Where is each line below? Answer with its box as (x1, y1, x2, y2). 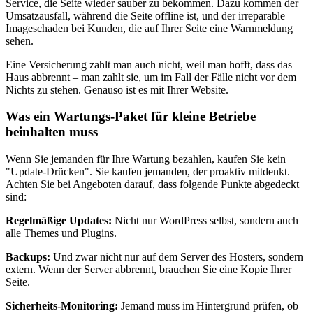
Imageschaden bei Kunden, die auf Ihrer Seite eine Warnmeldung (6, 22, 293, 34)
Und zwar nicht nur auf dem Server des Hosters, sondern (50, 251, 303, 263)
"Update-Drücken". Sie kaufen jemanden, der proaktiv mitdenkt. (6, 166, 290, 178)
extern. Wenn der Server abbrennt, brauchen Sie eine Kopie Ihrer (6, 263, 291, 276)
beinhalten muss (6, 124, 98, 140)
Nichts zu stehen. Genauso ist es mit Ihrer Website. (6, 83, 228, 96)
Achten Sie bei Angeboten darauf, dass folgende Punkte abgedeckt (6, 178, 299, 191)
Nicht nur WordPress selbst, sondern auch (112, 214, 298, 227)
